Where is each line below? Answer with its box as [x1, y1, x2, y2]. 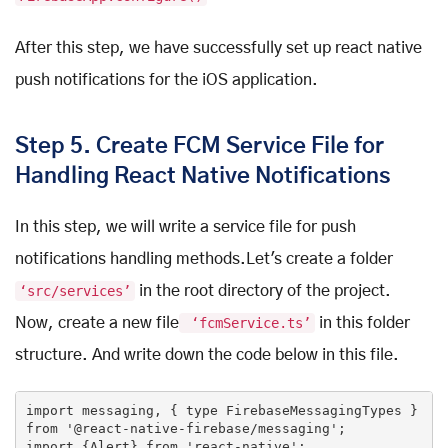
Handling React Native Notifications [15, 165, 390, 188]
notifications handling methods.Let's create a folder [15, 251, 393, 268]
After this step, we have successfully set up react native [15, 40, 422, 57]
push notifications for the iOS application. [15, 72, 318, 89]
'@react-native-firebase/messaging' [65, 420, 338, 436]
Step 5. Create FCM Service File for [15, 135, 384, 158]
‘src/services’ [19, 283, 131, 300]
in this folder [315, 315, 410, 332]
